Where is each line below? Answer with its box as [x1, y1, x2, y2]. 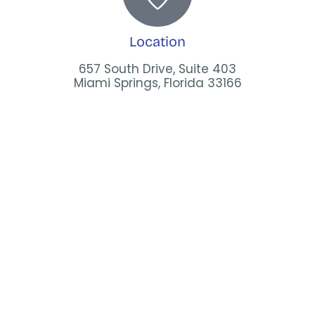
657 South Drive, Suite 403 [79, 60, 236, 78]
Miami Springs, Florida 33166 [73, 75, 242, 92]
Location [129, 33, 186, 51]
